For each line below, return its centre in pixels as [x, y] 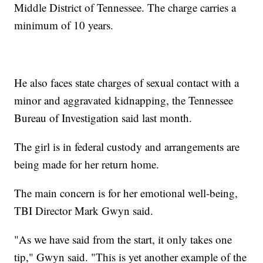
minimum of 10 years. [64, 25]
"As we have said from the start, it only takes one [123, 240]
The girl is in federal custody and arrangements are [127, 147]
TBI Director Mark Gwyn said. [84, 211]
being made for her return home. [87, 164]
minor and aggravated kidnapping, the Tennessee [124, 100]
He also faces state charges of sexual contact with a [127, 83]
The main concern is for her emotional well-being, [126, 193]
